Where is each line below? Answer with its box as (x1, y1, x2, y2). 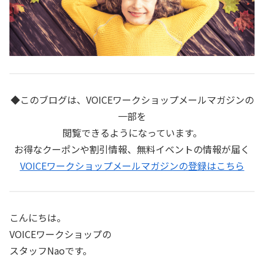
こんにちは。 (9, 210, 66, 225)
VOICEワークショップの (9, 226, 111, 241)
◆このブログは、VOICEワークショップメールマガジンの (10, 92, 254, 107)
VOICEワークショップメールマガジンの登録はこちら (19, 158, 245, 173)
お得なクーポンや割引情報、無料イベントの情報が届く (14, 141, 250, 156)
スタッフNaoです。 (9, 243, 92, 258)
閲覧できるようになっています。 (62, 125, 202, 140)
